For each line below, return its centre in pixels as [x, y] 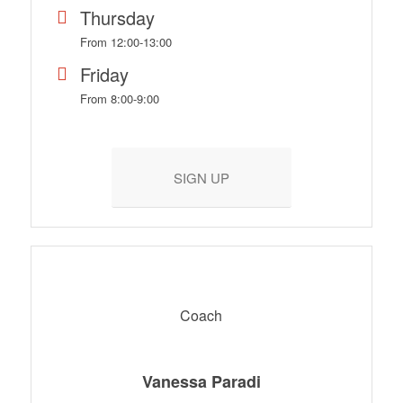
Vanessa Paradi [201, 381]
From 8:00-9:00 [119, 98]
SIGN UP [201, 177]
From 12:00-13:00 [125, 41]
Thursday [117, 17]
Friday [104, 74]
